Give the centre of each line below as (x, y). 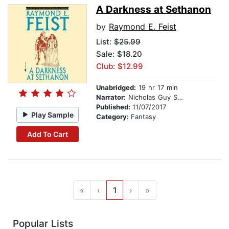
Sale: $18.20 (119, 54)
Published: (114, 107)
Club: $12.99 (120, 66)
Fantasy (143, 117)
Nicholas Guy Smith (152, 97)
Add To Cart (47, 134)
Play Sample (53, 114)
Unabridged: (116, 88)
